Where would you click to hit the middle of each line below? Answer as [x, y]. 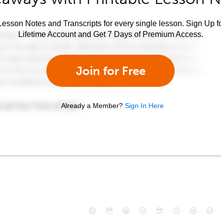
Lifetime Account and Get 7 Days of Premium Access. [110, 34]
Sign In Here [144, 105]
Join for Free [110, 71]
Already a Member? [92, 105]
